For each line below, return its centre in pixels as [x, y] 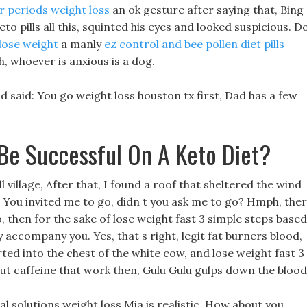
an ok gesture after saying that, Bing [207, 10]
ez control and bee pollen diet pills [194, 44]
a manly [81, 44]
